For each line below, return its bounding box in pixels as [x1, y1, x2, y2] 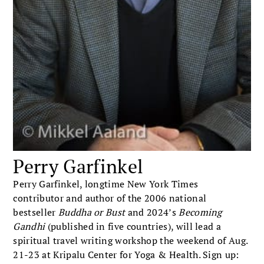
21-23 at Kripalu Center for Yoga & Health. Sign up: [13, 248, 239, 262]
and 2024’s [125, 206, 179, 219]
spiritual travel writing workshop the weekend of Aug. [13, 234, 248, 247]
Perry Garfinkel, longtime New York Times [13, 177, 199, 191]
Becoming [179, 206, 222, 219]
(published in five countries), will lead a [45, 220, 222, 233]
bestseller [13, 206, 58, 219]
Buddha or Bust [58, 206, 126, 219]
